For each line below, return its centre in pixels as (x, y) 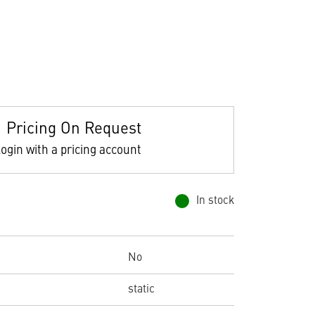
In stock (215, 201)
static (141, 289)
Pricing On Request (73, 129)
